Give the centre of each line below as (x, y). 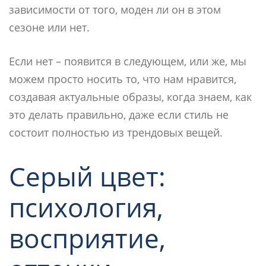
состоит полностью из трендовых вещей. (116, 132)
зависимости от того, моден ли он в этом (115, 9)
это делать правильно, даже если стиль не (119, 114)
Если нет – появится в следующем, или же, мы (128, 61)
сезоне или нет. (49, 27)
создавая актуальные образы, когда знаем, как (130, 96)
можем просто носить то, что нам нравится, (123, 79)
